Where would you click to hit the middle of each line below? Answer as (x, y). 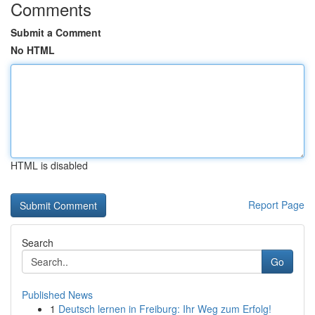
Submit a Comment (56, 32)
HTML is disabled (49, 165)
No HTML (33, 50)
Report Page (276, 205)
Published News (57, 295)
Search (38, 243)
